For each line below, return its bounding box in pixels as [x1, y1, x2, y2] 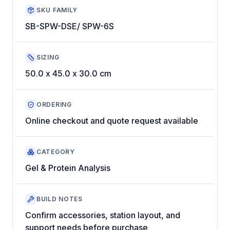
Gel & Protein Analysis [25, 162, 110, 173]
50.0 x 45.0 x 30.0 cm [25, 68, 111, 79]
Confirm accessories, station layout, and [25, 209, 180, 220]
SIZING [36, 53, 60, 62]
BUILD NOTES [36, 195, 83, 203]
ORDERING [36, 101, 72, 109]
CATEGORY [36, 148, 75, 156]
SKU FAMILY [36, 6, 78, 14]
